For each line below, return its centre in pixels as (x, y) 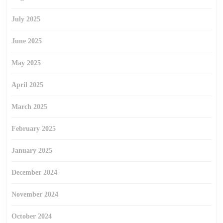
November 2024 (35, 194)
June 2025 (27, 41)
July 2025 (26, 19)
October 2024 (32, 216)
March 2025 (29, 107)
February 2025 (34, 129)
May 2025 (26, 63)
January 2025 (32, 151)
